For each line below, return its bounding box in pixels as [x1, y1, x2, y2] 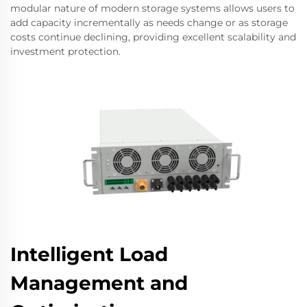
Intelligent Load [10, 242, 168, 266]
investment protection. [10, 45, 121, 58]
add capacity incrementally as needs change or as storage [10, 16, 288, 29]
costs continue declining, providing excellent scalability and [10, 30, 296, 43]
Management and [10, 271, 188, 295]
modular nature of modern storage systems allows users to [10, 1, 295, 14]
